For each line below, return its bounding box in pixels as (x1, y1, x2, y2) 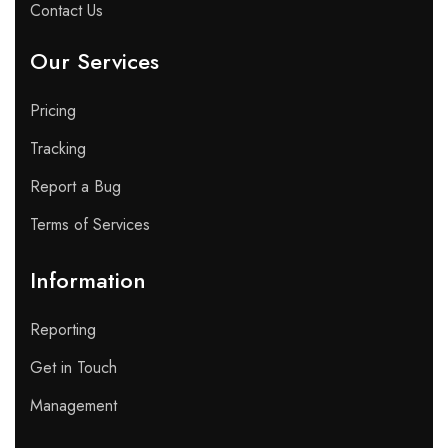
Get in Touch (30, 356, 117, 380)
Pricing (30, 99, 76, 123)
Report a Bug (30, 175, 121, 199)
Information (30, 264, 146, 297)
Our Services (30, 45, 159, 78)
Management (30, 394, 117, 418)
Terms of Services (30, 213, 150, 237)
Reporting (30, 318, 96, 342)
